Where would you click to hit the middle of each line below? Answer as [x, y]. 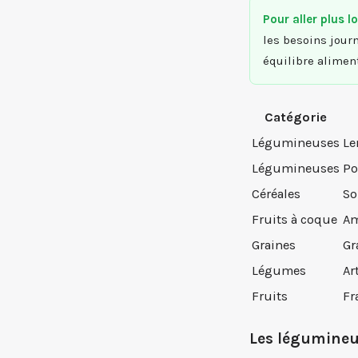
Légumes [279, 271]
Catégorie [296, 117]
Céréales [276, 194]
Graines [274, 245]
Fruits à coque [294, 220]
